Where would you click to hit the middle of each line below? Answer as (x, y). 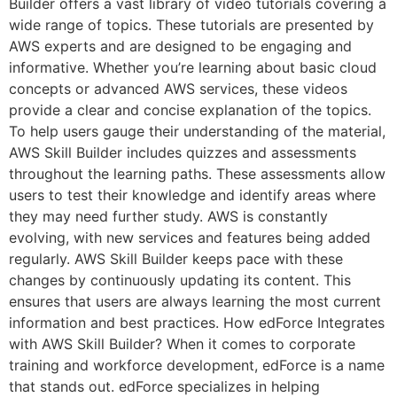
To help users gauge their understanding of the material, (197, 131)
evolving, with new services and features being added (190, 237)
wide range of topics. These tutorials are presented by (191, 24)
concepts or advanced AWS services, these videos (178, 88)
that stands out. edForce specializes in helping (164, 386)
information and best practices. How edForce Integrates (197, 322)
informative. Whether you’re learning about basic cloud (193, 67)
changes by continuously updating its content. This (180, 280)
